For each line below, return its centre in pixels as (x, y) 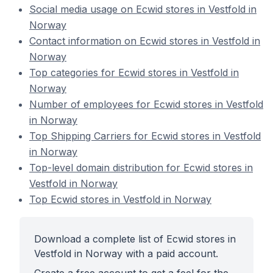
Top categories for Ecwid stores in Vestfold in (134, 73)
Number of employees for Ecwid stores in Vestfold (146, 104)
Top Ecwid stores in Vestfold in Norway (120, 199)
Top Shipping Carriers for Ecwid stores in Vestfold (145, 136)
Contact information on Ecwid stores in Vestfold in (145, 41)
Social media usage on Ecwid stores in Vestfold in (143, 9)
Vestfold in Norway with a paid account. (126, 253)
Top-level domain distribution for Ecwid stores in (141, 168)
